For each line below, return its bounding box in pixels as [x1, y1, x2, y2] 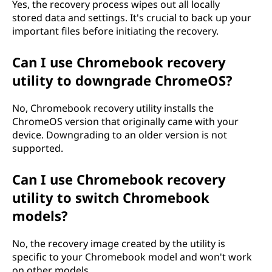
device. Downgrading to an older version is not [12, 128, 227, 141]
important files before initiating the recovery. [12, 24, 219, 38]
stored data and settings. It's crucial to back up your [12, 11, 251, 24]
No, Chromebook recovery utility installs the [12, 101, 214, 115]
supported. [12, 141, 63, 155]
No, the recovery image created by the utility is [12, 237, 225, 250]
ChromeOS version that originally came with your [12, 115, 239, 128]
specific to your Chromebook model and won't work [12, 250, 252, 263]
